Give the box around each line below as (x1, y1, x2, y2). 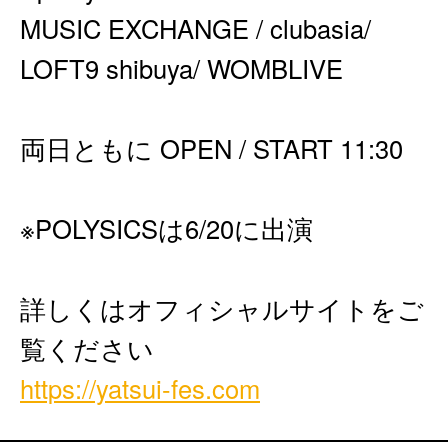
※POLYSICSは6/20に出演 (20, 210, 313, 246)
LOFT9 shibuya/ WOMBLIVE (20, 50, 343, 86)
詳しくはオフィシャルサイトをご (20, 290, 424, 326)
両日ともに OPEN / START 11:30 (20, 130, 403, 166)
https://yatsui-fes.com (20, 370, 260, 406)
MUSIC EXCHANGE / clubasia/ (20, 10, 371, 46)
